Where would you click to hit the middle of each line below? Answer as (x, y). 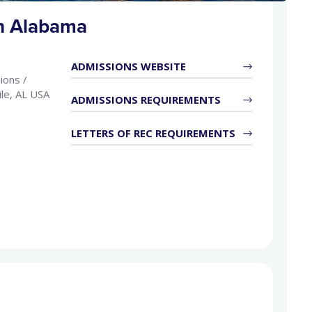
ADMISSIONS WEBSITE (129, 66)
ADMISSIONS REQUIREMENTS (146, 100)
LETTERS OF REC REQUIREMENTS (154, 133)
